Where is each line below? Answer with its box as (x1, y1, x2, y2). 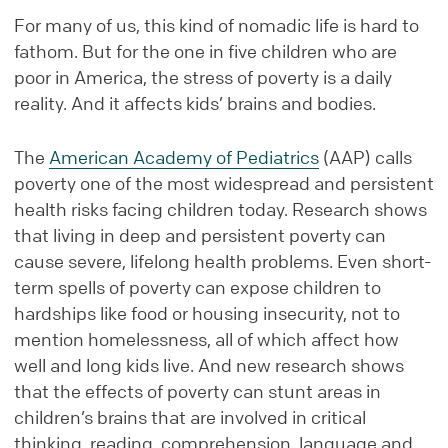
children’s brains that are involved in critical (14, 405, 366, 428)
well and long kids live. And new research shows (14, 353, 404, 376)
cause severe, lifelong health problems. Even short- (14, 249, 431, 272)
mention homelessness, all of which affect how (14, 327, 399, 350)
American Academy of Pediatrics (49, 145, 319, 168)
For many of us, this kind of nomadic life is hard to (14, 13, 419, 36)
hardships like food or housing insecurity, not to (14, 301, 400, 324)
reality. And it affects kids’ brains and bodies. (14, 91, 376, 114)
